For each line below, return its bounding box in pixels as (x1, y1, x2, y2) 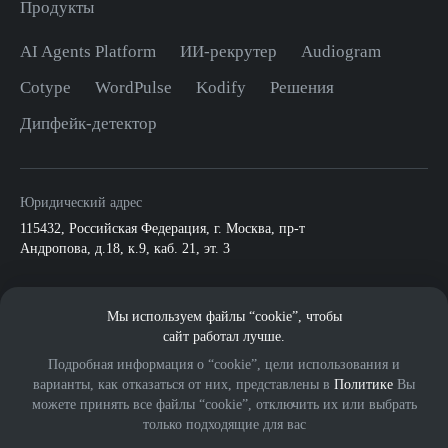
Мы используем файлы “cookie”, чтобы (106, 309, 342, 324)
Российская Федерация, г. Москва (69, 221, 271, 236)
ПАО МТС (365, 311, 428, 326)
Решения (270, 78, 334, 97)
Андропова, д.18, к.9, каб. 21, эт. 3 (20, 241, 230, 256)
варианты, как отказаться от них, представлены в (33, 377, 334, 392)
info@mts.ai (20, 311, 90, 326)
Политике (334, 377, 393, 392)
